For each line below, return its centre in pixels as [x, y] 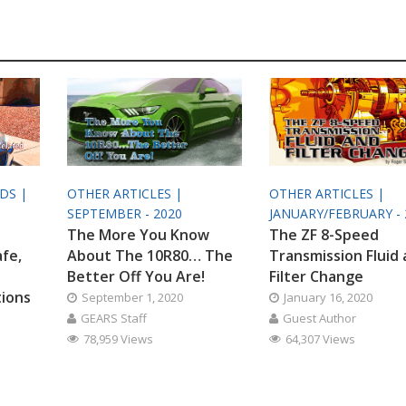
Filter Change [317, 276]
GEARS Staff [113, 318]
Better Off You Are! [135, 276]
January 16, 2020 [329, 297]
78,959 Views [118, 338]
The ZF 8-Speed [324, 234]
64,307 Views [321, 338]
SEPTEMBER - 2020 [124, 213]
